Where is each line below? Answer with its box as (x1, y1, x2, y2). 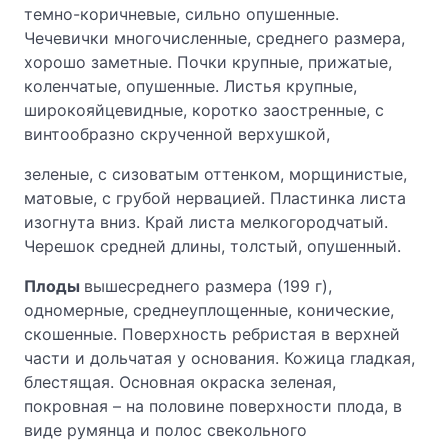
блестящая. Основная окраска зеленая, (24, 372, 336, 392)
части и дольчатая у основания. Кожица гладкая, (24, 348, 415, 368)
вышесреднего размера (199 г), (84, 276, 332, 296)
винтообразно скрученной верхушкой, (24, 124, 330, 144)
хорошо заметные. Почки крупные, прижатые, (24, 52, 392, 72)
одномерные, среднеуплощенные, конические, (24, 300, 394, 320)
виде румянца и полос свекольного (24, 420, 307, 440)
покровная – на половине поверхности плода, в (24, 396, 402, 416)
